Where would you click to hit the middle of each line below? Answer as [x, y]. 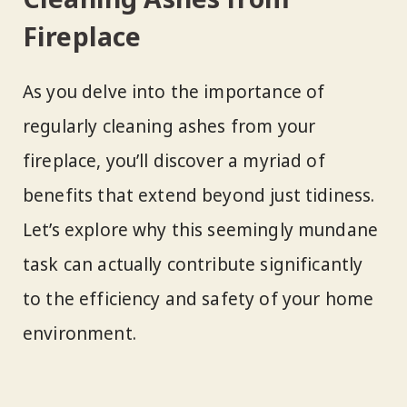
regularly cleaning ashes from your [169, 127]
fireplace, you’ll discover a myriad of [174, 161]
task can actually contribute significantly [193, 265]
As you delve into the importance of [174, 92]
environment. [79, 334]
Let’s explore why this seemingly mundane [201, 230]
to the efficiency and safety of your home [199, 299]
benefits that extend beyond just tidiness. [199, 196]
